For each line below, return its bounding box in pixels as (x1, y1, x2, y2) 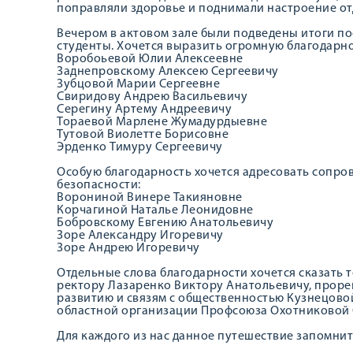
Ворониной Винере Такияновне (57, 191, 243, 204)
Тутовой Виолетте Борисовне (57, 128, 229, 141)
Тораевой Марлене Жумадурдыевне (57, 116, 267, 128)
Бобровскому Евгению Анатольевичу (57, 217, 273, 229)
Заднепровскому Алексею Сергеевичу (57, 65, 279, 78)
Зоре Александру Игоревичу (57, 229, 224, 242)
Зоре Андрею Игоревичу (57, 242, 200, 255)
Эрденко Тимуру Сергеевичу (57, 141, 223, 154)
